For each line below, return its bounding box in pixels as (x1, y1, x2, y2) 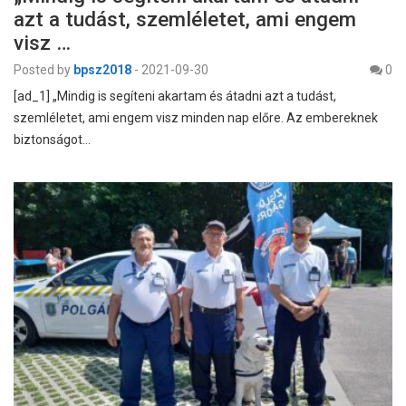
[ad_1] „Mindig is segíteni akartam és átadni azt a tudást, (14, 89, 336, 104)
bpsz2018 (73, 63, 131, 78)
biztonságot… (14, 132, 91, 148)
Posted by (14, 63, 71, 78)
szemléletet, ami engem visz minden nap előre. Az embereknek (14, 111, 378, 126)
